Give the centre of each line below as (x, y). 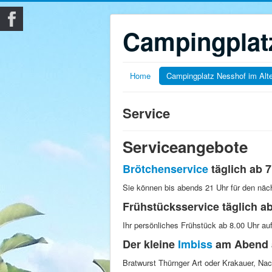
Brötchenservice (165, 169)
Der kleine (150, 244)
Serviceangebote (185, 147)
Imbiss (197, 244)
